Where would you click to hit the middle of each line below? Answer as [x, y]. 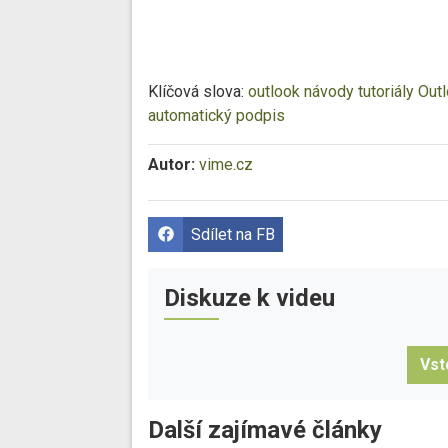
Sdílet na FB [233, 234]
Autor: [171, 164]
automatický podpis [216, 115]
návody [329, 91]
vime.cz [226, 164]
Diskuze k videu [249, 297]
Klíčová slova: [198, 91]
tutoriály [386, 91]
